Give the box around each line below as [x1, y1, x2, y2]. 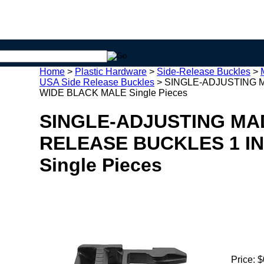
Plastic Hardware [75, 67, 147, 77]
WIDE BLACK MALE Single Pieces [39, 88, 187, 98]
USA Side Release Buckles [39, 77, 154, 87]
